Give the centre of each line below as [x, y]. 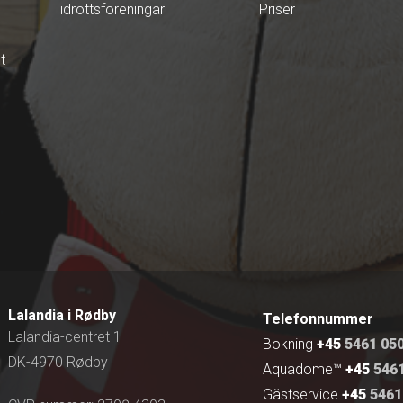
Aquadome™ [302, 369]
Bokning [288, 344]
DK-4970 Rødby [58, 362]
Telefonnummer [318, 318]
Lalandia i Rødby [62, 315]
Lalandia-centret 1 [65, 336]
